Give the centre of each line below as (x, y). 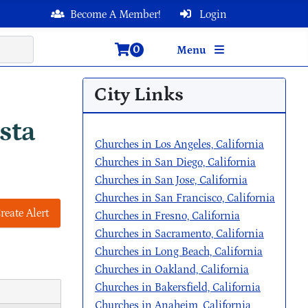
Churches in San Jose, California (171, 180)
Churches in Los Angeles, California (179, 144)
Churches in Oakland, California (172, 269)
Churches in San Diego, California (175, 162)
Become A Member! (115, 14)
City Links (139, 95)
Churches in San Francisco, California (185, 198)
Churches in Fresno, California (167, 216)
